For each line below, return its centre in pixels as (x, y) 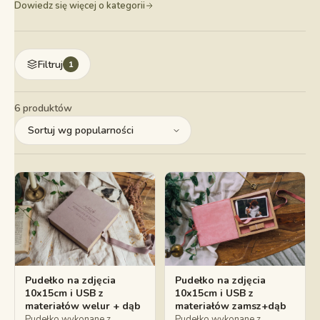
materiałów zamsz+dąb (231, 306)
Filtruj (50, 64)
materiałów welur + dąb (83, 306)
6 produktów (43, 108)
